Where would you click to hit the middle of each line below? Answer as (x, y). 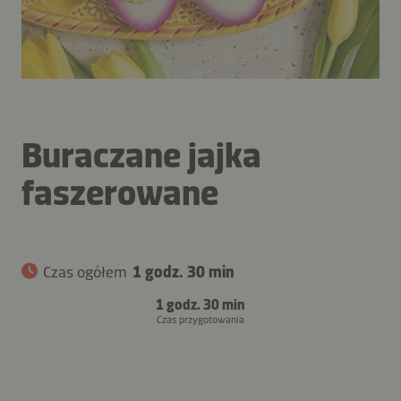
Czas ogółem (85, 272)
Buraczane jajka (141, 154)
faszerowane (120, 192)
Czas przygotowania (200, 319)
